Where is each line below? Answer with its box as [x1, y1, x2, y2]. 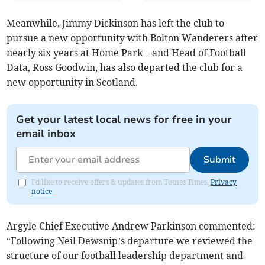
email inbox [16, 127, 76, 141]
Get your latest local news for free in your [16, 112, 232, 127]
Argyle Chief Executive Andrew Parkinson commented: [7, 220, 256, 232]
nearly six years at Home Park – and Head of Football [7, 47, 247, 59]
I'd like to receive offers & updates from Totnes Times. [31, 177, 211, 187]
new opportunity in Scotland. [7, 76, 138, 89]
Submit [203, 153, 235, 167]
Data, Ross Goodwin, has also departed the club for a [7, 62, 243, 74]
